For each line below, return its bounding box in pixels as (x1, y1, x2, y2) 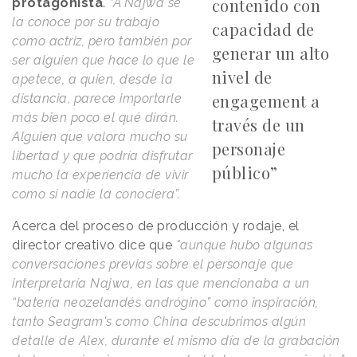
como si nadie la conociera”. (12, 186, 184, 202)
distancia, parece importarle (12, 90, 182, 106)
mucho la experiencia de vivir (12, 167, 189, 182)
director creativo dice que (12, 237, 176, 253)
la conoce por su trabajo (12, 14, 159, 29)
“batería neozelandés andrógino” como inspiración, (12, 294, 319, 310)
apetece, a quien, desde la (12, 71, 173, 87)
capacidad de (211, 18, 315, 40)
